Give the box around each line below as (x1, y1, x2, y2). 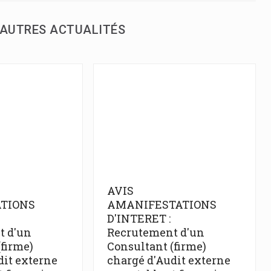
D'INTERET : (106, 211, 171, 226)
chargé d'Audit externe (106, 253, 230, 268)
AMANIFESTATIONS (106, 197, 217, 212)
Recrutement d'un (106, 225, 204, 240)
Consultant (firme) (106, 239, 206, 254)
